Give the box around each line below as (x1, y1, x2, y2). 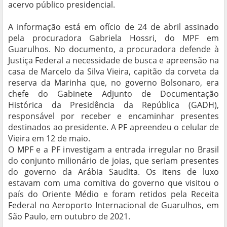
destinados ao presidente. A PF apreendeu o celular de (8, 122, 219, 133)
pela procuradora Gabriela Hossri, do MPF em (8, 32, 219, 44)
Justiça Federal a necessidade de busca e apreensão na (8, 55, 219, 66)
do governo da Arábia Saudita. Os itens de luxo (8, 166, 219, 178)
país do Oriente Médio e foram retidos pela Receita (8, 188, 219, 200)
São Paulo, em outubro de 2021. (8, 211, 130, 222)
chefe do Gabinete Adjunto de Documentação (8, 88, 219, 100)
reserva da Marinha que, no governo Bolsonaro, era (8, 77, 219, 89)
